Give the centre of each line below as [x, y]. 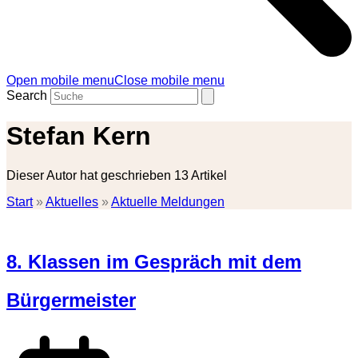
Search [27, 95]
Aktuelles [72, 201]
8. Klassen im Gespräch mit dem [154, 262]
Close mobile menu [169, 80]
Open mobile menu [60, 80]
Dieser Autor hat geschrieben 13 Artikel [117, 175]
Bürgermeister [71, 300]
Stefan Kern [79, 136]
